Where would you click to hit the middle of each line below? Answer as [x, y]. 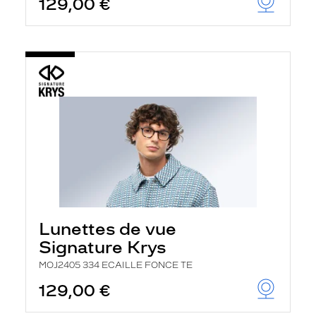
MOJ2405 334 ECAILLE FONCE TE [116, 265]
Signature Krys [102, 247]
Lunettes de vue [108, 229]
